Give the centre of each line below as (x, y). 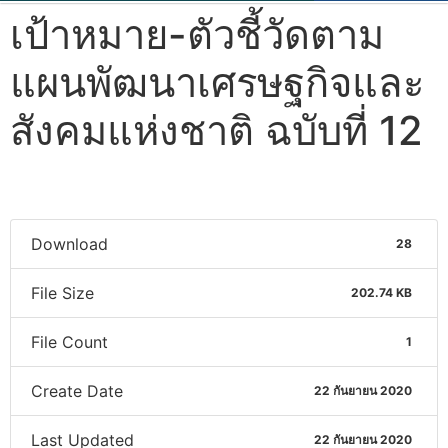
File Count (69, 341)
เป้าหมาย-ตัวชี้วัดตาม (197, 34)
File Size (62, 292)
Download (69, 243)
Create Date (77, 390)
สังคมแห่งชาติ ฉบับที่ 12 (216, 130)
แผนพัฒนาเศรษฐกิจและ (217, 82)
